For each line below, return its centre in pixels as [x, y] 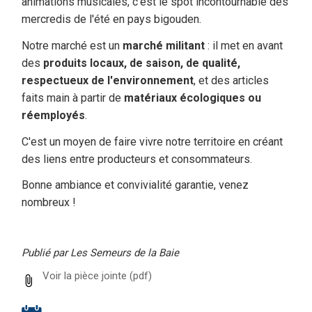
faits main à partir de [73, 97]
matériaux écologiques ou [193, 97]
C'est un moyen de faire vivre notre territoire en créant [152, 141]
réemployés [53, 115]
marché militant [162, 45]
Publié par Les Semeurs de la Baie [100, 252]
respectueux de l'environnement [108, 80]
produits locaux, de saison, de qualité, [142, 63]
